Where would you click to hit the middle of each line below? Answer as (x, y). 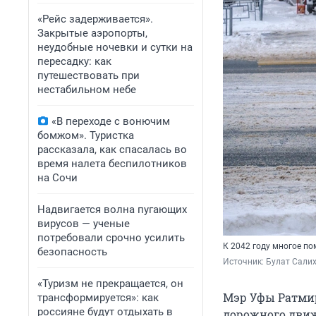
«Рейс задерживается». (95, 19)
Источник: (244, 262)
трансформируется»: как (98, 298)
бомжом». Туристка (86, 135)
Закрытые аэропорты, (92, 33)
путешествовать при (89, 75)
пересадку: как (74, 61)
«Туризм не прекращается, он (110, 284)
